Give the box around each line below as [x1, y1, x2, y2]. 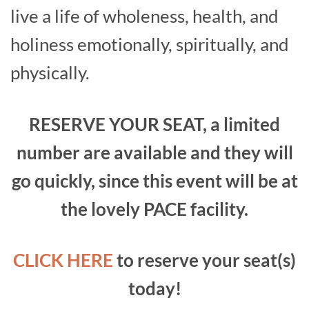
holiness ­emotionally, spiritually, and [10, 32, 289, 55]
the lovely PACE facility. [61, 197, 248, 220]
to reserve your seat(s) [113, 249, 296, 272]
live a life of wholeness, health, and [10, 4, 279, 27]
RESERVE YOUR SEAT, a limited [29, 112, 280, 135]
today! [128, 277, 181, 300]
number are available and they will [16, 141, 293, 163]
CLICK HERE [13, 249, 113, 272]
